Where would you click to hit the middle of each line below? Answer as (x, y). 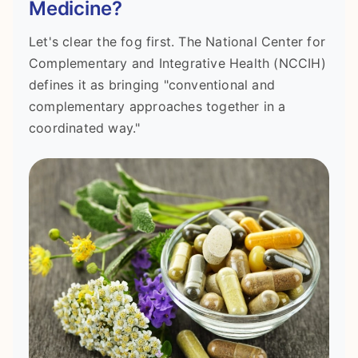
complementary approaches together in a (157, 107)
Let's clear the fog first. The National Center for (177, 42)
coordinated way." (85, 128)
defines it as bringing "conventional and (152, 85)
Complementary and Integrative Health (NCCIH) (177, 64)
